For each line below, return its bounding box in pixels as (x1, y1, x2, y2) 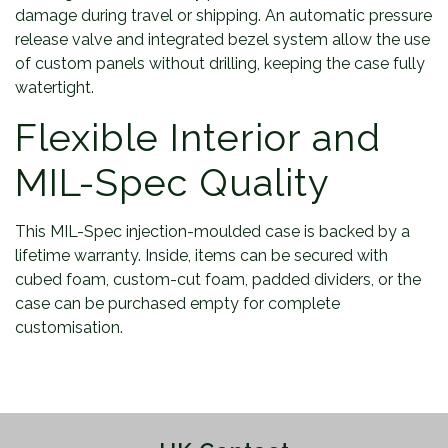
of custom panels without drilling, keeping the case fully (15, 54, 425, 73)
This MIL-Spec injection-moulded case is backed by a (15, 222, 410, 241)
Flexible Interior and (15, 115, 381, 160)
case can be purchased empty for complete (15, 294, 340, 313)
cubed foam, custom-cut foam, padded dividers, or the (15, 270, 421, 289)
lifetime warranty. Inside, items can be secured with (15, 246, 388, 265)
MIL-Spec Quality (15, 160, 330, 205)
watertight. (15, 78, 94, 97)
